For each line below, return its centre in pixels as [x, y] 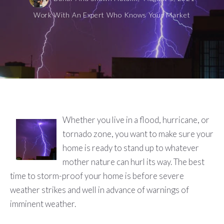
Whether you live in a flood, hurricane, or [136, 120]
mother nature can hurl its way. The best [134, 162]
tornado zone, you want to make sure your [138, 134]
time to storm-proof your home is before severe [97, 176]
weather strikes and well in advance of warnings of [99, 190]
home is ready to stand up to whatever [131, 148]
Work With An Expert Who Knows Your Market [112, 15]
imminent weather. [44, 204]
